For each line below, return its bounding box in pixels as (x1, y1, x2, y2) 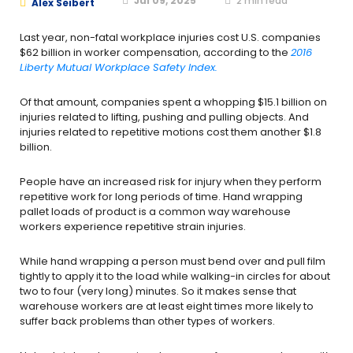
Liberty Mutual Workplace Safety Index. (20, 60, 217, 75)
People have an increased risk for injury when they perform (20, 174, 321, 189)
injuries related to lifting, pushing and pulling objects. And (20, 110, 309, 124)
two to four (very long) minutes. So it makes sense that (20, 284, 296, 299)
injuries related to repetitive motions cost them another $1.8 (20, 124, 321, 139)
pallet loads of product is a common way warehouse (20, 204, 291, 219)
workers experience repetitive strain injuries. (20, 219, 246, 234)
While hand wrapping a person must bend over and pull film (20, 254, 325, 269)
